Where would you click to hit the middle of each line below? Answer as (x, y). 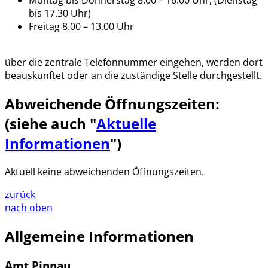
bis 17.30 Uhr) (60, 13)
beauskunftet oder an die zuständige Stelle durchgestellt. (133, 76)
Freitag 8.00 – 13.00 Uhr (81, 27)
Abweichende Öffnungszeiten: (112, 104)
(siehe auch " (51, 124)
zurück (20, 194)
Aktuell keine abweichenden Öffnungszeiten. (104, 171)
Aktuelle (126, 124)
